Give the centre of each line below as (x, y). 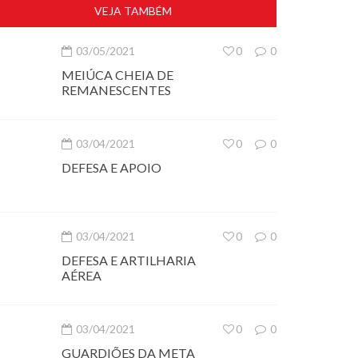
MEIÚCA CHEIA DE (117, 75)
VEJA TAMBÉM (133, 11)
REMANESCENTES (116, 90)
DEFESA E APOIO (111, 167)
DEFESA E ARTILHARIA (129, 260)
